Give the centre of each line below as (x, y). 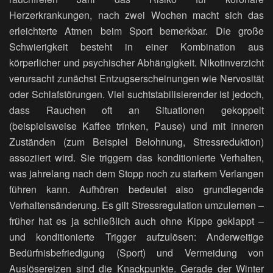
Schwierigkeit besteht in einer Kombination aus (136, 46)
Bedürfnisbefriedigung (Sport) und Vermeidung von (136, 252)
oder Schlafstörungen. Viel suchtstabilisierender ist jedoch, (136, 94)
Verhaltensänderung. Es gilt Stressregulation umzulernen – (136, 205)
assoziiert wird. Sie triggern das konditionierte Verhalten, (136, 157)
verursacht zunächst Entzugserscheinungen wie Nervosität (136, 78)
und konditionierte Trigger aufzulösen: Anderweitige (136, 236)
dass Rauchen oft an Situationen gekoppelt (136, 110)
